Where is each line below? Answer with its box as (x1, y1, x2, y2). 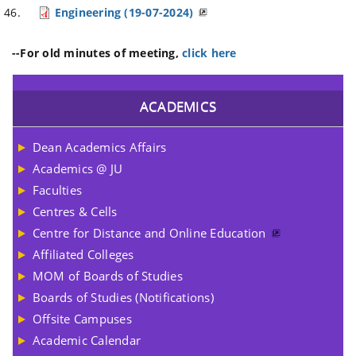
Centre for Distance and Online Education (33, 225, 266, 241)
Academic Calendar (33, 332, 141, 348)
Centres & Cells (33, 203, 118, 219)
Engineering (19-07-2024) (54, 5, 194, 20)
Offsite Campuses (33, 311, 132, 327)
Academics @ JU (33, 161, 123, 176)
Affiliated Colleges (33, 246, 134, 262)
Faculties (33, 182, 83, 198)
